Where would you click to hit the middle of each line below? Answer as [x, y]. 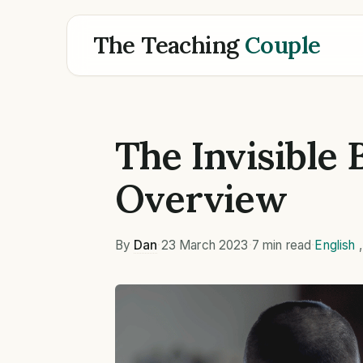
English [335, 245]
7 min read [282, 245]
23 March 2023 [205, 245]
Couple [282, 45]
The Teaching [169, 45]
